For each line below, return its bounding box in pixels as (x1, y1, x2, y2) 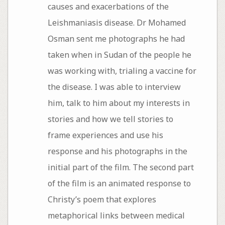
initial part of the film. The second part (47, 162, 194, 173)
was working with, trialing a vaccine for (47, 65, 196, 77)
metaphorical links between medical (47, 210, 185, 221)
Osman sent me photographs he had (47, 33, 185, 45)
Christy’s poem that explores (47, 194, 156, 205)
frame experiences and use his (47, 130, 163, 141)
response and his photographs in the (47, 146, 187, 157)
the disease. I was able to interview (47, 81, 181, 93)
